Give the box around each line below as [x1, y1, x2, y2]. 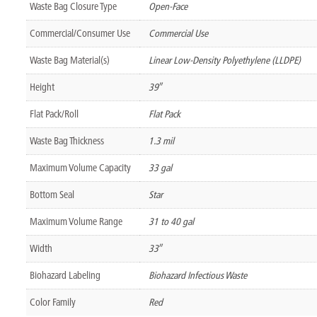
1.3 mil [148, 134, 174, 147]
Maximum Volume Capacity [29, 161, 131, 174]
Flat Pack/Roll [29, 107, 79, 120]
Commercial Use [148, 26, 208, 40]
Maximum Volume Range [29, 214, 122, 228]
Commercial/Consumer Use [29, 26, 130, 40]
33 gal [148, 161, 172, 174]
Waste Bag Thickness [29, 134, 104, 147]
